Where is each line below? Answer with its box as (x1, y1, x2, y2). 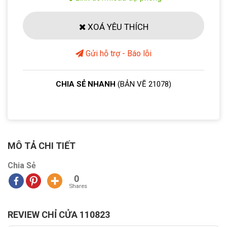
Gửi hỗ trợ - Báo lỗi (84, 49, 152, 59)
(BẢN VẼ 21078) (118, 80, 171, 89)
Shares (69, 182, 87, 190)
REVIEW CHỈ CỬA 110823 (8, 209, 110, 220)
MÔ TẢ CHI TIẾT (8, 140, 75, 151)
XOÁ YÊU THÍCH (85, 22, 148, 32)
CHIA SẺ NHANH (56, 80, 118, 89)
